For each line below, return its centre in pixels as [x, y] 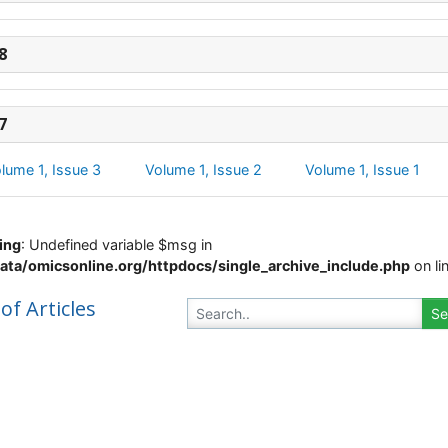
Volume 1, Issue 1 [363, 169]
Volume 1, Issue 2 [203, 169]
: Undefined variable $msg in [116, 244]
